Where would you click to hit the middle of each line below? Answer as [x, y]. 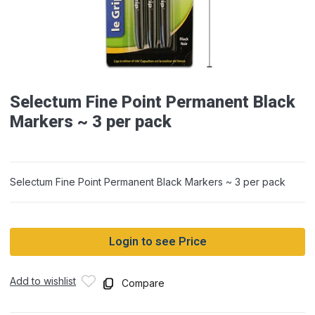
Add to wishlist [43, 281]
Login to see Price [157, 242]
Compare [143, 283]
